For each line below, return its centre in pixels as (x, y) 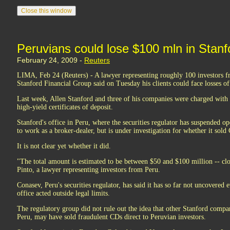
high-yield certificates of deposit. (65, 107)
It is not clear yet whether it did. (64, 146)
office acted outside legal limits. (63, 193)
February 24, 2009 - (51, 60)
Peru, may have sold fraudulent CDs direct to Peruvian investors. (111, 217)
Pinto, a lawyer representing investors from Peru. (89, 170)
